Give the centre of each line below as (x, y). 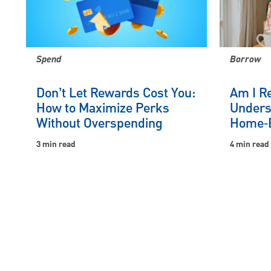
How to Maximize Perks (103, 108)
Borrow (245, 60)
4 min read (250, 144)
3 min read (56, 144)
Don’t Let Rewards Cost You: (116, 93)
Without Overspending (100, 123)
